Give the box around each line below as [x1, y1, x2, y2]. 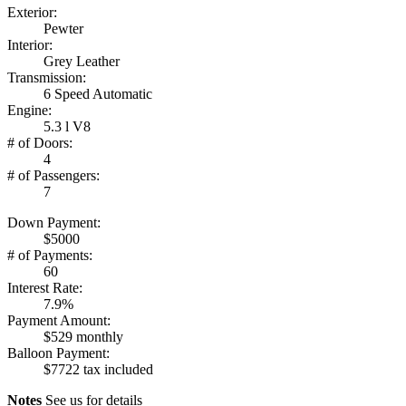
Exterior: [7, 4, 57, 20]
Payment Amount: [7, 312, 111, 328]
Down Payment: [7, 214, 101, 230]
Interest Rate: [7, 279, 82, 295]
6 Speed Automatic [43, 85, 152, 101]
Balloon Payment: [7, 344, 110, 361]
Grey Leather [43, 53, 120, 69]
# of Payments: [7, 246, 92, 263]
